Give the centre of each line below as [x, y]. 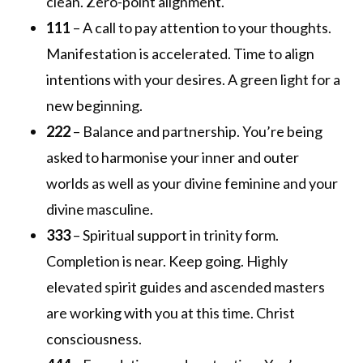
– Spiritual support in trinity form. [174, 235]
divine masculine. [99, 209]
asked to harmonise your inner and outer [172, 158]
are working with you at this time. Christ [170, 313]
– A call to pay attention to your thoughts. [201, 28]
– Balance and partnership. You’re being [196, 132]
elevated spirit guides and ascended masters [185, 287]
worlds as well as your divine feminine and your [192, 184]
